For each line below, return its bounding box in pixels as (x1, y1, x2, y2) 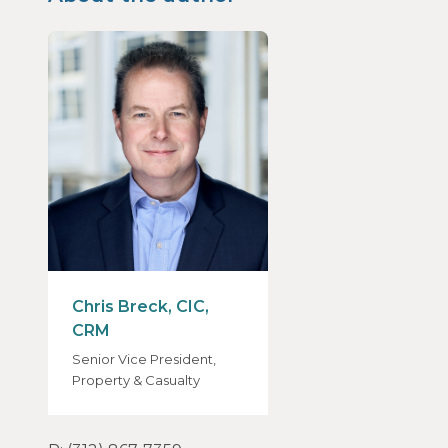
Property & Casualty (72, 372, 200, 389)
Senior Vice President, (72, 351, 216, 368)
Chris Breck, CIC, (72, 297, 209, 317)
